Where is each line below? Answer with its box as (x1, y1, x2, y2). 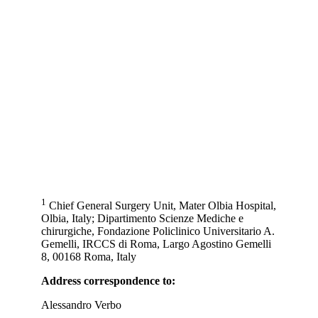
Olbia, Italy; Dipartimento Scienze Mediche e (41, 212, 243, 225)
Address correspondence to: (41, 275, 175, 287)
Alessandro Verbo (41, 299, 121, 312)
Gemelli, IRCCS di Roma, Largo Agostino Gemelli (41, 238, 271, 251)
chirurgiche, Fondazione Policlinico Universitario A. (41, 225, 275, 238)
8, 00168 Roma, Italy (41, 251, 136, 263)
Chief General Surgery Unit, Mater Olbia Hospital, (46, 199, 276, 212)
